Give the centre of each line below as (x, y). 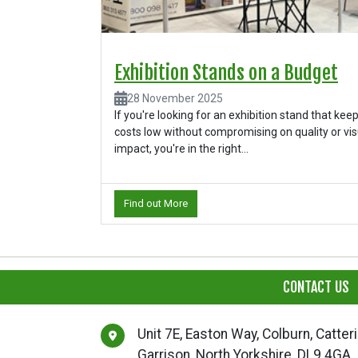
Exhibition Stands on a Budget (226, 73)
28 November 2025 (175, 99)
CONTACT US (316, 287)
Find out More (156, 204)
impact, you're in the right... (181, 149)
